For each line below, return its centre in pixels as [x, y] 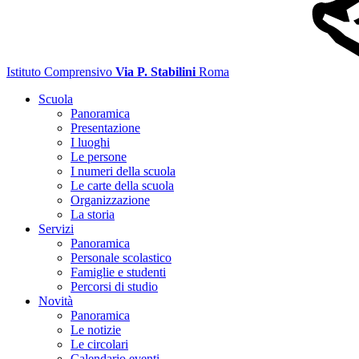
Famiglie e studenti [118, 272]
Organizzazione [110, 200]
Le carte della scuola [122, 186]
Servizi [56, 229]
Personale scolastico [121, 258]
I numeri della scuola [123, 171]
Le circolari [99, 344]
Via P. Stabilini [155, 72]
